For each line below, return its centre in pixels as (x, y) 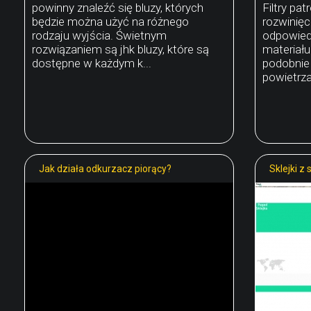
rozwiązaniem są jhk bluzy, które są (120, 49)
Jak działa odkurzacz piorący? (105, 168)
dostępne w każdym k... (92, 63)
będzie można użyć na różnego (110, 21)
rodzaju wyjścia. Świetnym (99, 35)
